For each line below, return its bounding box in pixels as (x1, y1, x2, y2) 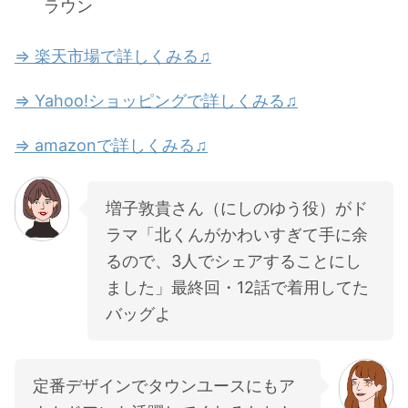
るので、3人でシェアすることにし (106, 250, 362, 270)
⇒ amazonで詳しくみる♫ (15, 135, 208, 155)
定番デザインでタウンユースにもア (33, 375, 295, 395)
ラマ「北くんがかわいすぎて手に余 (106, 224, 368, 244)
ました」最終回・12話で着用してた (106, 277, 369, 297)
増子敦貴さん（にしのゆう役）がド (106, 198, 368, 218)
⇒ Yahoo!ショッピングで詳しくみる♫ (15, 90, 298, 110)
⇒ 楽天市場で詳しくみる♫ (15, 46, 211, 66)
